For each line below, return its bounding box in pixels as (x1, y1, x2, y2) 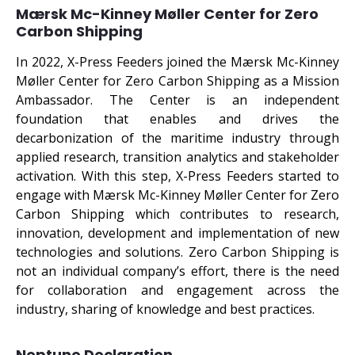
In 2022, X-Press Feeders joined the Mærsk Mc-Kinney (16, 53, 339, 71)
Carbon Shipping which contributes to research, (16, 205, 339, 223)
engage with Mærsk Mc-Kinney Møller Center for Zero (16, 186, 339, 204)
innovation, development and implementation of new (16, 224, 339, 242)
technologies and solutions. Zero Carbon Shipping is (16, 243, 339, 261)
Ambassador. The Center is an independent (16, 91, 339, 109)
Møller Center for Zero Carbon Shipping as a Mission (16, 72, 339, 90)
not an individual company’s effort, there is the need (16, 262, 339, 280)
